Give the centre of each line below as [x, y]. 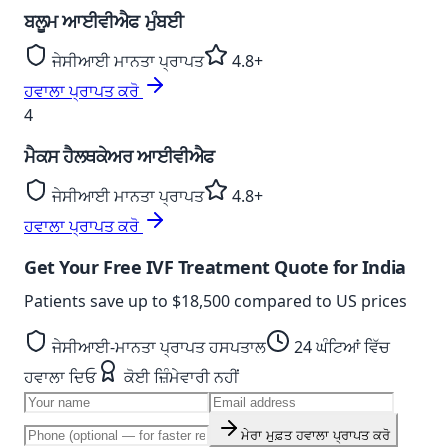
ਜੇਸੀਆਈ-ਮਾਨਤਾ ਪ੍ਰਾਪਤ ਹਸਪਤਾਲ [157, 347]
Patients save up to [98, 301]
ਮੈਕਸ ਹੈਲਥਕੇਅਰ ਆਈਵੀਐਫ [119, 156]
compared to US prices [318, 301]
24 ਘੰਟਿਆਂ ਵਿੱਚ [340, 347]
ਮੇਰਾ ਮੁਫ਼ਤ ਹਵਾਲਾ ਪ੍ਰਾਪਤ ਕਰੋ [315, 435]
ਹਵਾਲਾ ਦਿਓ [60, 377]
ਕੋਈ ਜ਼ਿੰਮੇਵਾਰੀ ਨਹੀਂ [179, 377]
